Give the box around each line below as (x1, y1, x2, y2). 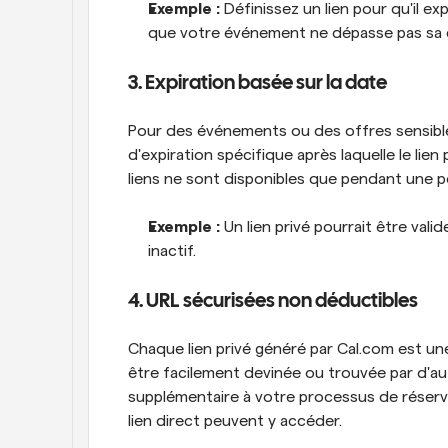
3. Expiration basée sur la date (128, 74, 387, 93)
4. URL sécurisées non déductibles (128, 292, 418, 311)
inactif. (148, 243, 196, 259)
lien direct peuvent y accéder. (128, 413, 342, 429)
